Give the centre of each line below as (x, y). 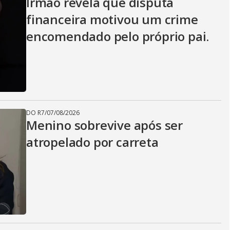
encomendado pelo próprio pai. (118, 36)
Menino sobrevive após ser (104, 125)
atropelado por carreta (92, 142)
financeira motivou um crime (112, 19)
